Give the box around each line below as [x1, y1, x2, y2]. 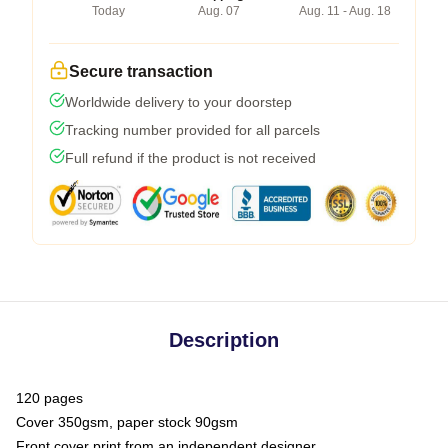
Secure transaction [69, 62, 213, 80]
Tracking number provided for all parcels [65, 121, 320, 138]
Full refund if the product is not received [65, 149, 316, 166]
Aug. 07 [198, 3, 240, 18]
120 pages [16, 389, 83, 406]
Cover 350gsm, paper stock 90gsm [16, 413, 238, 430]
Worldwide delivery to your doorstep [65, 93, 292, 110]
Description [169, 328, 279, 351]
